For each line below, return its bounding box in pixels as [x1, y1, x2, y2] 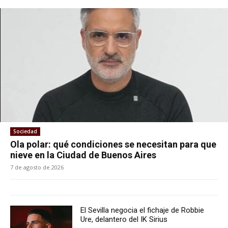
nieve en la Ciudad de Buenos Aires [10, 150, 156, 161]
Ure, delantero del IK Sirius [80, 215, 168, 224]
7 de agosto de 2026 [10, 163, 64, 172]
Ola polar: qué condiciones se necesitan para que [10, 139, 216, 150]
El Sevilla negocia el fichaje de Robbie [80, 206, 205, 215]
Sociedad [13, 128, 37, 135]
